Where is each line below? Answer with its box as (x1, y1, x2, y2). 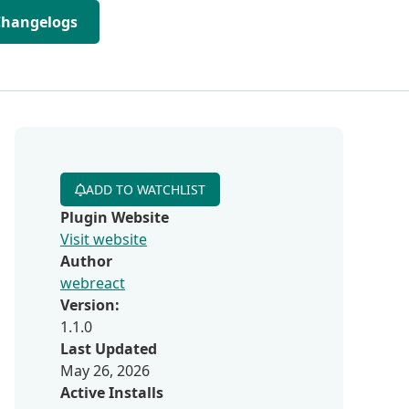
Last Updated (60, 339, 157, 359)
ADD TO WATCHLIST (86, 181, 205, 198)
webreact (60, 273, 125, 293)
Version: (60, 295, 120, 315)
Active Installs (60, 383, 163, 403)
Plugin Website (60, 207, 169, 227)
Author (60, 251, 112, 271)
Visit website (60, 229, 147, 249)
